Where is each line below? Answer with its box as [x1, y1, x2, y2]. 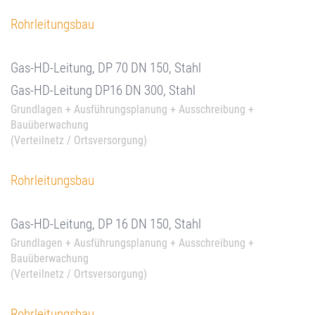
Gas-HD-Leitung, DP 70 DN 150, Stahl [11, 60, 201, 76]
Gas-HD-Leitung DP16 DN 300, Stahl [11, 82, 195, 98]
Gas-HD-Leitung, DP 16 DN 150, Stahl [11, 216, 201, 232]
